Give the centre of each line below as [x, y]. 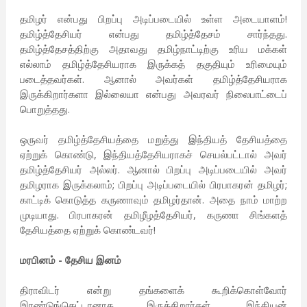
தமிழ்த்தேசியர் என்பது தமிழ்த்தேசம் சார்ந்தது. [153, 34]
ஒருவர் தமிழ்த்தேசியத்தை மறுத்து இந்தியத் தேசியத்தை [153, 139]
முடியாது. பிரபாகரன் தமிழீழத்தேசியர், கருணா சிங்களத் [153, 215]
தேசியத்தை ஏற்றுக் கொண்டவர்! [87, 230]
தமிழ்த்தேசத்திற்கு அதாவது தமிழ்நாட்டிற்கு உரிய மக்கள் [153, 49]
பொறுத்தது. [45, 109]
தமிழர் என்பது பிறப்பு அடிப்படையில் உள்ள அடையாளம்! [153, 19]
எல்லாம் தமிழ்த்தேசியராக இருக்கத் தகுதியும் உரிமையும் [153, 64]
